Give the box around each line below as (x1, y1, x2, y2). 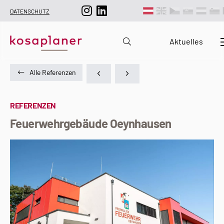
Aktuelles (169, 36, 203, 46)
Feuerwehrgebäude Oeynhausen (10, 116, 171, 130)
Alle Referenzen (29, 68, 76, 76)
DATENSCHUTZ (10, 7, 49, 14)
